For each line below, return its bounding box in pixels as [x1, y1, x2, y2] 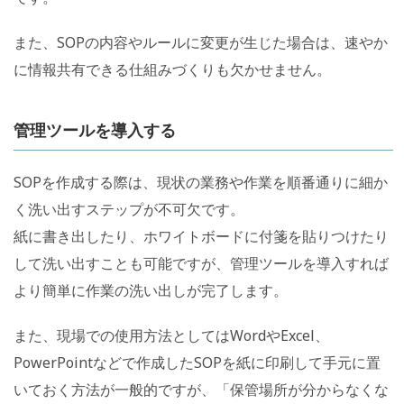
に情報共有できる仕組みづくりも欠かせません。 [14, 59, 331, 79]
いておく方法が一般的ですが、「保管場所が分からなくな [14, 379, 389, 399]
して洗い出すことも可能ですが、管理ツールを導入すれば [14, 252, 389, 273]
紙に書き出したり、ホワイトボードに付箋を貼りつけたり [14, 225, 389, 246]
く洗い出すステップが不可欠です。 [14, 198, 244, 219]
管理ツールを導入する [14, 118, 176, 141]
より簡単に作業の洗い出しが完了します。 [14, 280, 288, 300]
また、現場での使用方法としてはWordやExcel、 [14, 325, 329, 345]
